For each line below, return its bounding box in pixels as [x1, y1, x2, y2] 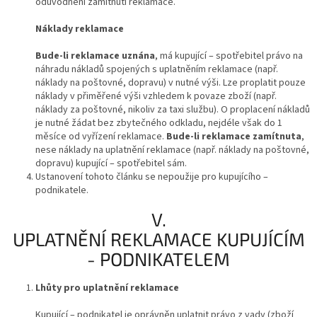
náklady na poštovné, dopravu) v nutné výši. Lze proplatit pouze [35, 76, 306, 91]
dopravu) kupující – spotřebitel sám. [35, 156, 187, 171]
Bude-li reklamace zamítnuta [166, 129, 301, 144]
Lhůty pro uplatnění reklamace [35, 280, 179, 295]
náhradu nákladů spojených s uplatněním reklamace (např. [35, 62, 278, 77]
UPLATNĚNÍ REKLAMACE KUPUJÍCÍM [12, 228, 305, 250]
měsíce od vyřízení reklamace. [35, 129, 166, 144]
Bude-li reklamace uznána [35, 49, 155, 64]
